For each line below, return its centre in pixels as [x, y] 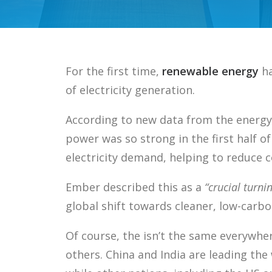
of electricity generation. [130, 90]
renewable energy [209, 71]
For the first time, [112, 71]
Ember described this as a [135, 187]
